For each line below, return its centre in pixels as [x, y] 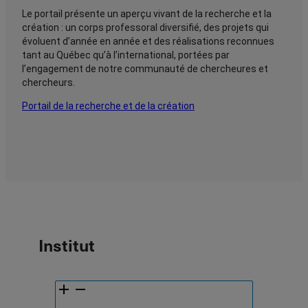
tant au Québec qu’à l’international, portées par [126, 55]
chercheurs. [48, 83]
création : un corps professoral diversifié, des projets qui [145, 28]
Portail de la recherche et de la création [108, 106]
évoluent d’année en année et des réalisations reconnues [148, 42]
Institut [67, 245]
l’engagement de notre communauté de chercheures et [145, 69]
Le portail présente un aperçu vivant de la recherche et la [147, 14]
